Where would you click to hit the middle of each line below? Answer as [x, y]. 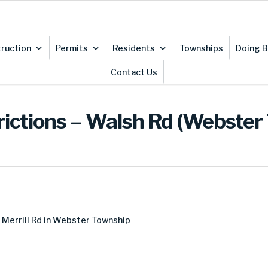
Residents [133, 48]
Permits [71, 48]
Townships [201, 48]
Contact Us [134, 72]
